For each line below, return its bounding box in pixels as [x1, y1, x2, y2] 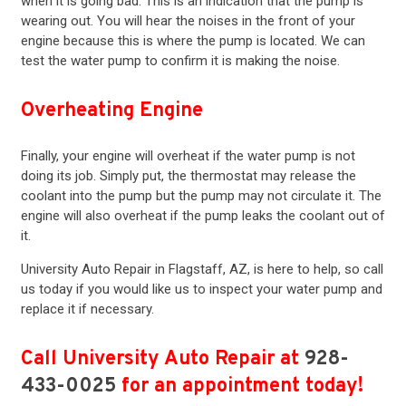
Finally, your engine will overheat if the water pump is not [20, 147, 355, 164]
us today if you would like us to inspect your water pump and [20, 280, 382, 297]
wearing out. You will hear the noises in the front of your [20, 13, 355, 30]
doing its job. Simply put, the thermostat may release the [20, 167, 356, 184]
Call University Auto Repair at [20, 346, 304, 372]
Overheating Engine [20, 99, 203, 124]
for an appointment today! [115, 373, 363, 399]
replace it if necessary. [20, 300, 154, 317]
